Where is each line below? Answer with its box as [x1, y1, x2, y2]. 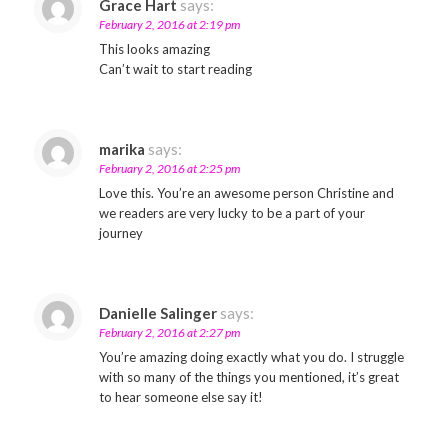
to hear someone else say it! [98, 389, 263, 405]
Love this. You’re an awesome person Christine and [98, 185, 394, 201]
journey [98, 225, 143, 241]
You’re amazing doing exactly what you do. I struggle [98, 349, 404, 365]
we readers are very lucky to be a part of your [98, 205, 365, 221]
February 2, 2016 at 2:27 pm [98, 325, 240, 340]
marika [98, 140, 145, 158]
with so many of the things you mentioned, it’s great [98, 369, 399, 385]
